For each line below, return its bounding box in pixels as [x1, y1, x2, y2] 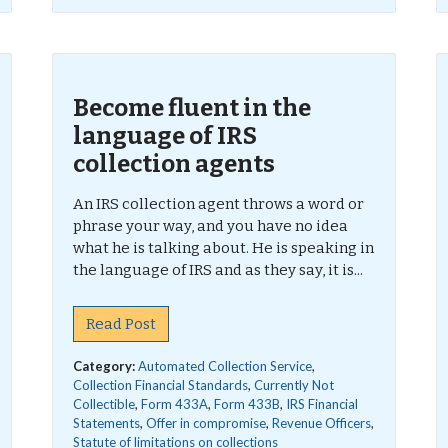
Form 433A [141, 396, 209, 412]
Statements [73, 415, 141, 431]
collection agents [73, 150, 276, 178]
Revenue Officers [272, 415, 372, 431]
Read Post [86, 315, 157, 333]
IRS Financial [286, 396, 359, 412]
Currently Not [254, 377, 335, 393]
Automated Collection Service [138, 358, 313, 374]
